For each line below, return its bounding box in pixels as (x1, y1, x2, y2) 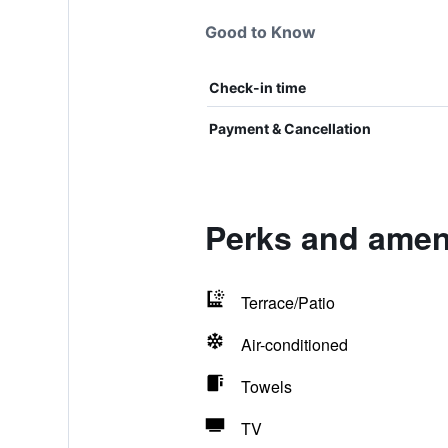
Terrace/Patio (240, 291, 335, 314)
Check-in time (208, 79, 306, 96)
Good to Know (204, 22, 316, 42)
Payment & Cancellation (208, 120, 371, 137)
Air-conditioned (240, 333, 348, 356)
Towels (240, 375, 292, 398)
